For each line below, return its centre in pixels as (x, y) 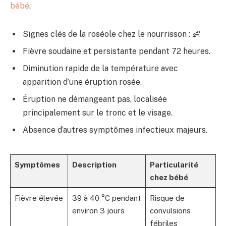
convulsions (170, 210)
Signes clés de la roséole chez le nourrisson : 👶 (111, 34)
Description (94, 164)
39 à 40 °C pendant (106, 198)
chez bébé (169, 177)
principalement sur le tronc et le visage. (98, 112)
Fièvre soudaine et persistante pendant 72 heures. (117, 51)
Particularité (174, 164)
